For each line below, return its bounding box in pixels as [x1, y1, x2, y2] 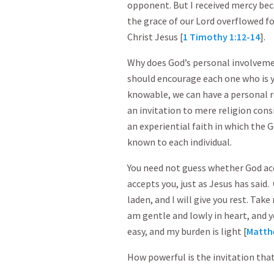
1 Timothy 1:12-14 [183, 31, 260, 43]
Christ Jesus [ [127, 31, 183, 43]
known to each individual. [127, 136, 232, 148]
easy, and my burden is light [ [127, 225, 246, 237]
